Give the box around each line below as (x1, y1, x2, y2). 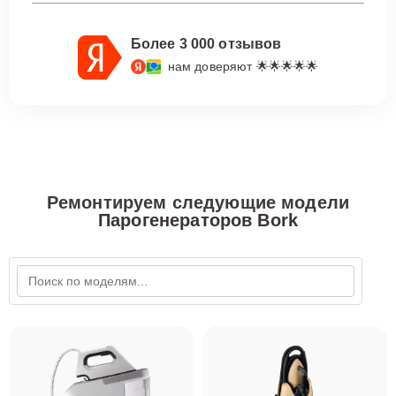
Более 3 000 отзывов (130, 36, 282, 51)
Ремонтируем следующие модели (46, 193, 350, 212)
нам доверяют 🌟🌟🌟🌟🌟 (167, 59, 319, 73)
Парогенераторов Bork (98, 210, 298, 230)
